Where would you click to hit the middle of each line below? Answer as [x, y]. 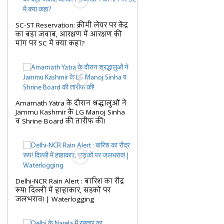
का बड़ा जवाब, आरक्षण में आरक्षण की [69, 34]
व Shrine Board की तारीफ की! [60, 121]
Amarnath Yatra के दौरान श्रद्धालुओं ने [71, 103]
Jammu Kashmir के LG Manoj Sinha [70, 112]
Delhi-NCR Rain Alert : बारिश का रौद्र [70, 181]
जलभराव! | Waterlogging [55, 199]
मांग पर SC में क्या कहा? [50, 43]
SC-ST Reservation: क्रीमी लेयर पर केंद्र [72, 25]
